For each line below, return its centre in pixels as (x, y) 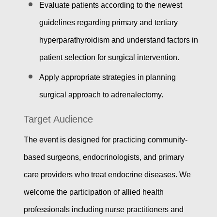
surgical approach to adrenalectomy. (101, 95)
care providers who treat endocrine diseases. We (107, 175)
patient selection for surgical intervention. (109, 58)
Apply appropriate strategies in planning (107, 77)
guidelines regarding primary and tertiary (108, 23)
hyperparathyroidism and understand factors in (118, 40)
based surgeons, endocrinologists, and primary (104, 157)
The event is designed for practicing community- (105, 140)
